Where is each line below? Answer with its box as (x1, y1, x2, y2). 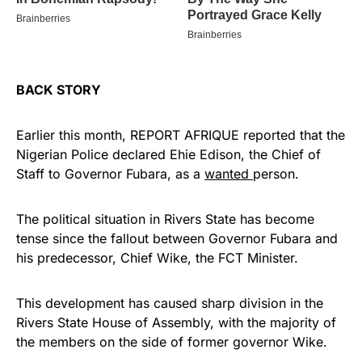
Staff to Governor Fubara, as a (16, 166, 204, 183)
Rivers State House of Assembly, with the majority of (16, 314, 336, 331)
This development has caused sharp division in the (16, 295, 323, 312)
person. (253, 166, 299, 183)
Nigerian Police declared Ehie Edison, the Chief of (16, 146, 321, 163)
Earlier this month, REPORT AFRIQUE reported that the (16, 127, 345, 144)
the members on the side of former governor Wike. (16, 334, 327, 351)
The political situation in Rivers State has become (16, 211, 314, 228)
